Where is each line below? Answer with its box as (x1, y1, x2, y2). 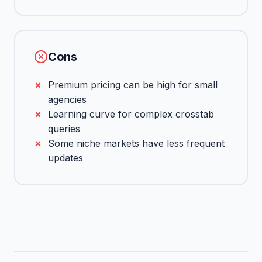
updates (48, 152, 83, 164)
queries (48, 123, 80, 135)
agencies (48, 94, 87, 105)
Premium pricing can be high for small (48, 79, 218, 91)
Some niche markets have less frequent (48, 137, 225, 149)
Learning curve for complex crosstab (48, 108, 214, 120)
